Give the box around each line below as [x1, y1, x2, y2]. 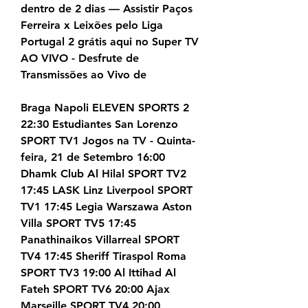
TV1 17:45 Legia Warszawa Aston [21, 200, 192, 214]
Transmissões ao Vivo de [21, 68, 146, 82]
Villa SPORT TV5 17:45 [21, 217, 136, 230]
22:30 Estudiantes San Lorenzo [21, 118, 178, 131]
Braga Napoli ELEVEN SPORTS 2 [21, 101, 189, 115]
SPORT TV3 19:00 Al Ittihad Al [21, 266, 176, 280]
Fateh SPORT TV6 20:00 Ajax [21, 283, 170, 296]
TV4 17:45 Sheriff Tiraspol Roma [21, 250, 186, 263]
